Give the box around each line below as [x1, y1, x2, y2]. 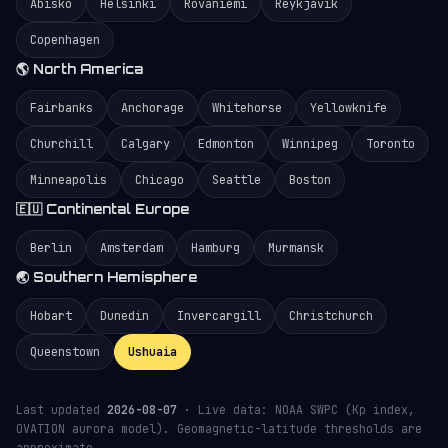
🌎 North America [16, 61, 143, 77]
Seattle [212, 172, 261, 188]
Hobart [30, 308, 72, 324]
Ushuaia [128, 344, 177, 360]
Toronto [366, 136, 415, 152]
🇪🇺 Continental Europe [16, 201, 189, 217]
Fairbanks [30, 100, 93, 116]
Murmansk [268, 240, 324, 256]
